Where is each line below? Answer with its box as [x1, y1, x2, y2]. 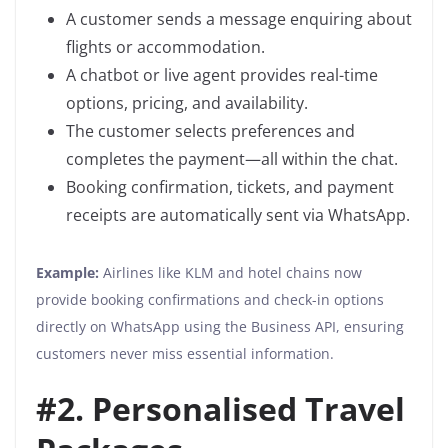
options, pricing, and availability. [66, 92, 308, 115]
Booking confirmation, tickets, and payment [66, 176, 394, 199]
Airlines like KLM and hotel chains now [99, 263, 362, 283]
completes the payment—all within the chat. [66, 148, 398, 171]
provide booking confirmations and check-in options [36, 290, 384, 310]
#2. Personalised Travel [36, 387, 405, 431]
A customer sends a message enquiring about [66, 8, 412, 31]
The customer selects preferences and [66, 120, 355, 143]
